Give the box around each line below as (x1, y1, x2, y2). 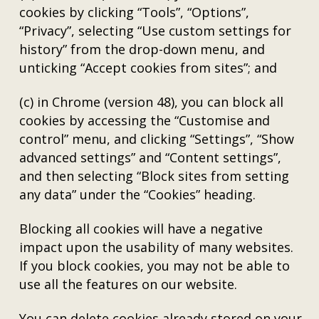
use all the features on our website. (19, 276, 238, 293)
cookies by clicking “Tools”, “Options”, (19, 4, 250, 21)
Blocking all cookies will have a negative (19, 220, 263, 237)
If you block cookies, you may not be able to (19, 257, 291, 274)
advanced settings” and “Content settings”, (19, 149, 282, 166)
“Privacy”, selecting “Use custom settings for (19, 22, 292, 39)
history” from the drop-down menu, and (19, 41, 266, 58)
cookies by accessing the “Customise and (19, 112, 271, 129)
